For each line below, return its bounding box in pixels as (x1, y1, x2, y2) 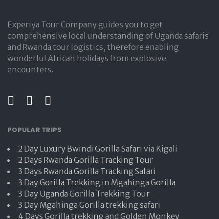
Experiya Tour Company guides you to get (7, 20, 163, 29)
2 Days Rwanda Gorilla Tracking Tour (18, 154, 153, 165)
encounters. (7, 65, 53, 74)
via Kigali (142, 143, 177, 153)
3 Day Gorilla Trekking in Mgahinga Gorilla (18, 177, 175, 187)
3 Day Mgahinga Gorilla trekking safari (18, 199, 160, 210)
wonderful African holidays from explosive (7, 53, 166, 63)
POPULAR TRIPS (7, 125, 62, 134)
